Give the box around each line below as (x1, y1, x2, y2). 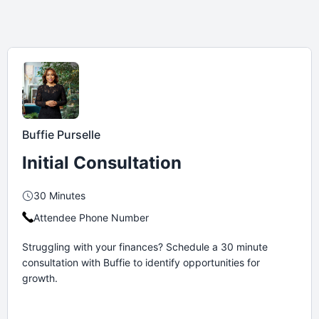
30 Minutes (33, 189, 85, 202)
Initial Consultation (22, 152, 182, 173)
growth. (22, 271, 58, 284)
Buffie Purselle (22, 127, 100, 142)
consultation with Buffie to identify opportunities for (22, 256, 260, 268)
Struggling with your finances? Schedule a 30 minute (22, 240, 268, 253)
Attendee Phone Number (33, 211, 149, 224)
